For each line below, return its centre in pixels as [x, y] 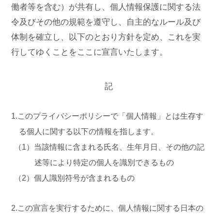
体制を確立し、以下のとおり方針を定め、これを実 [106, 37]
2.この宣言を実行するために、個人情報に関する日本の [107, 208]
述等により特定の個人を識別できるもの [104, 163]
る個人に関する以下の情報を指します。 [89, 132]
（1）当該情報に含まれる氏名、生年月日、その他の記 [109, 147]
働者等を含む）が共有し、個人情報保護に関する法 [106, 7]
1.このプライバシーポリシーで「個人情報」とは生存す [107, 116]
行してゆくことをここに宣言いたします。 [89, 52]
